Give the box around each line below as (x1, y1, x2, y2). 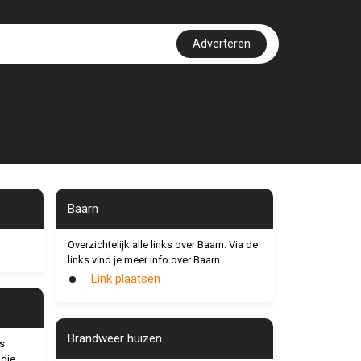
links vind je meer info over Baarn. (67, 254, 222, 266)
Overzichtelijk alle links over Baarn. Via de (67, 239, 258, 251)
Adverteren (193, 37, 251, 50)
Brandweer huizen (67, 331, 162, 346)
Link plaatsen (90, 272, 160, 286)
